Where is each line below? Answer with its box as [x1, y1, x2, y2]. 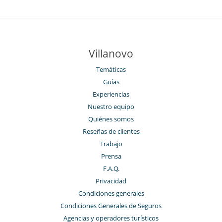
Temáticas [96, 65, 126, 74]
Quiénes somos [88, 114, 134, 124]
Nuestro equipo [88, 102, 134, 111]
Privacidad [96, 176, 126, 186]
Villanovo [89, 47, 133, 61]
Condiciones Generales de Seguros [60, 201, 162, 211]
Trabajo [100, 139, 122, 149]
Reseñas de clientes [82, 127, 140, 136]
